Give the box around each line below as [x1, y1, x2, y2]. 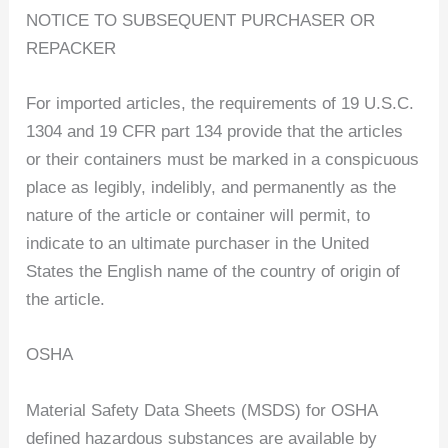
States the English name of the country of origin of [26, 262, 401, 282]
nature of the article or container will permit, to [26, 206, 371, 226]
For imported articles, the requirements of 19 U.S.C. [26, 94, 415, 114]
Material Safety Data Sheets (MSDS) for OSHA [26, 400, 378, 420]
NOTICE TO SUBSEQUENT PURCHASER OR [26, 11, 376, 31]
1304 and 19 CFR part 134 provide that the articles [26, 122, 404, 142]
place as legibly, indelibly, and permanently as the [26, 178, 397, 198]
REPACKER [26, 39, 117, 59]
